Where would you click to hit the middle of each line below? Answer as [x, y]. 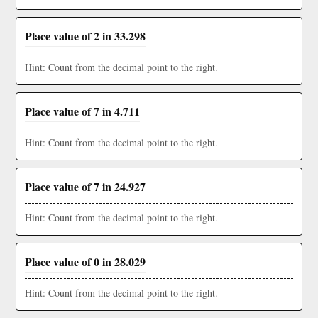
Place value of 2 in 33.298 [85, 36]
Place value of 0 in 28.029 [85, 262]
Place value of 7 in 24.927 [85, 186]
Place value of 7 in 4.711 [82, 111]
